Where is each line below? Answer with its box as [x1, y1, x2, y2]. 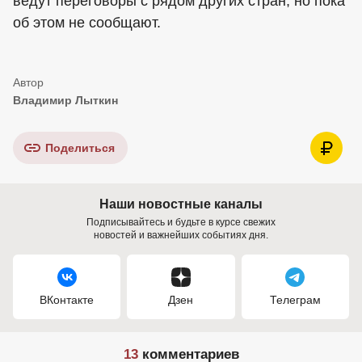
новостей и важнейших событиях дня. [94, 229, 268, 241]
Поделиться [45, 141, 115, 154]
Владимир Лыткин [13, 94, 118, 107]
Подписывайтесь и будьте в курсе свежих [86, 217, 276, 228]
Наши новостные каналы [99, 197, 263, 211]
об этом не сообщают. [13, 15, 161, 31]
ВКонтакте [40, 293, 95, 306]
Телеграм [269, 293, 321, 306]
